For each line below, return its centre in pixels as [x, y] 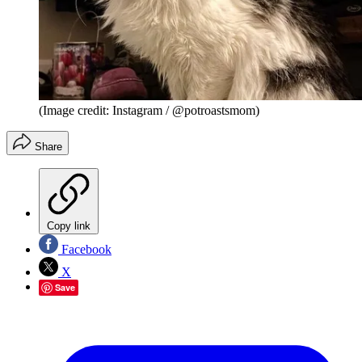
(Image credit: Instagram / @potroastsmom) [149, 110]
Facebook [85, 249]
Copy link [69, 225]
